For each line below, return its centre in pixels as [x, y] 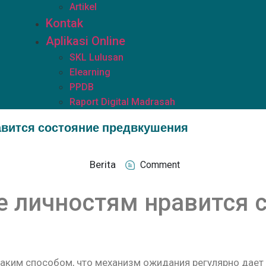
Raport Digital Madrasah [123, 102]
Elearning [90, 72]
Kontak [65, 23]
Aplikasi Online [86, 41]
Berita [102, 164]
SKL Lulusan [97, 57]
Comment [160, 164]
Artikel [83, 7]
